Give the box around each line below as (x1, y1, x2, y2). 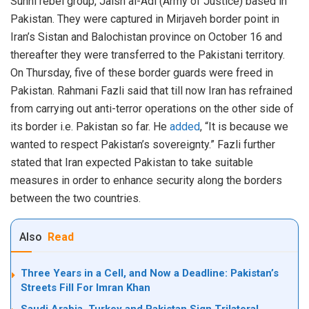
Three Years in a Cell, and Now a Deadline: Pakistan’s (21, 267, 279, 280)
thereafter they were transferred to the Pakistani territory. (10, 48, 285, 62)
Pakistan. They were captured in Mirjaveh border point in (10, 12, 279, 26)
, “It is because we (200, 120, 288, 134)
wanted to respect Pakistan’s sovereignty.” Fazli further (10, 138, 275, 152)
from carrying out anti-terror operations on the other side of (10, 102, 294, 116)
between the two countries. (10, 192, 141, 206)
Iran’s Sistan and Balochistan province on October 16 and (10, 30, 282, 44)
